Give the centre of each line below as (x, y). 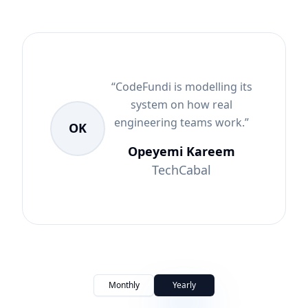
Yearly (184, 285)
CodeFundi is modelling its (184, 86)
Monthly (124, 285)
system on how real (181, 104)
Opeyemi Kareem (181, 151)
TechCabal (181, 169)
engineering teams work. (179, 122)
